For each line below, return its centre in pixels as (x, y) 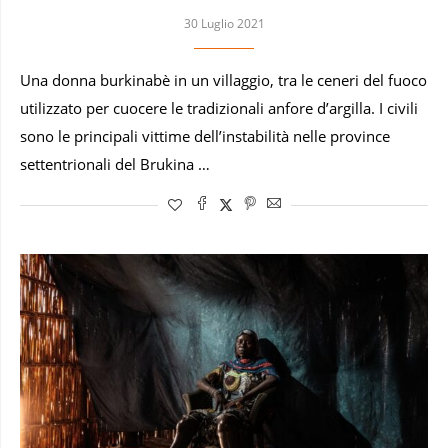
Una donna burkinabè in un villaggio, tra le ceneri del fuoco (223, 81)
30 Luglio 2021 (224, 24)
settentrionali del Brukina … (115, 165)
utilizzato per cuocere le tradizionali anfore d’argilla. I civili (219, 109)
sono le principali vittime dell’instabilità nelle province (205, 137)
